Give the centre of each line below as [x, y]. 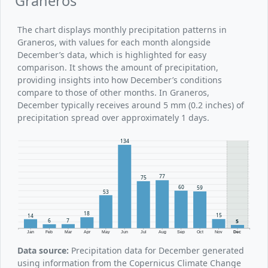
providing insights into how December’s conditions [120, 80]
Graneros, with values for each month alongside [114, 42]
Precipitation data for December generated [156, 250]
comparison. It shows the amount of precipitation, [118, 67]
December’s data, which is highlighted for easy [112, 54]
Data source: [43, 250]
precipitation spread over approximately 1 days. [113, 117]
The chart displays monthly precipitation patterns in [122, 29]
